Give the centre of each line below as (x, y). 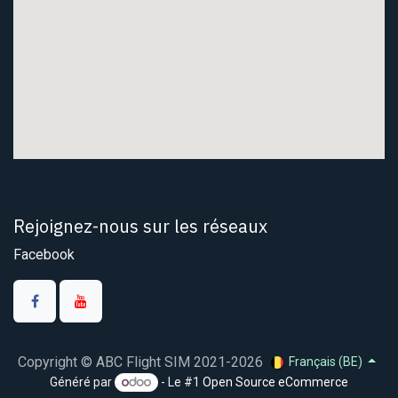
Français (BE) (325, 362)
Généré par (83, 382)
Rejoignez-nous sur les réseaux (140, 226)
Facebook (44, 254)
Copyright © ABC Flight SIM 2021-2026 (141, 362)
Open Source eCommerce (275, 382)
